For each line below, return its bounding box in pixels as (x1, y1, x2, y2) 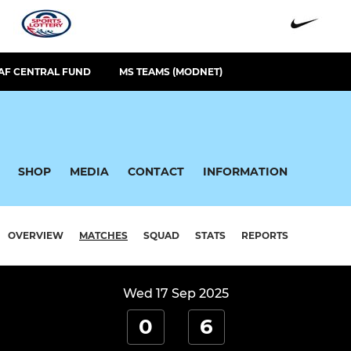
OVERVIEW (8, 230, 63, 242)
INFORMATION (203, 164, 288, 179)
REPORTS (241, 230, 288, 242)
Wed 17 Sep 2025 (122, 286, 229, 302)
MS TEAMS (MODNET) (119, 66, 223, 78)
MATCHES (79, 230, 128, 242)
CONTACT (128, 164, 184, 179)
